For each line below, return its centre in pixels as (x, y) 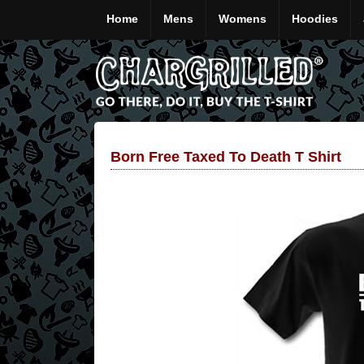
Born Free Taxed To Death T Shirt (226, 157)
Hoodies (315, 19)
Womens (243, 19)
